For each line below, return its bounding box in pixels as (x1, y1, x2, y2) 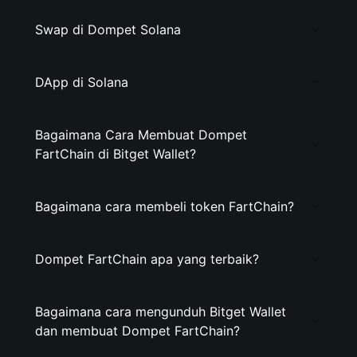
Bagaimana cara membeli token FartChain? (35, 198, 294, 214)
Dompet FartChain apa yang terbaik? (35, 251, 259, 267)
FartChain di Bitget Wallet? (35, 146, 196, 162)
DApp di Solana (35, 74, 128, 90)
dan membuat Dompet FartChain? (35, 323, 240, 339)
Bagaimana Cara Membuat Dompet (35, 127, 247, 143)
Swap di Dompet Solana (35, 22, 181, 37)
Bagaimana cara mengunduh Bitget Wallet (35, 304, 286, 320)
